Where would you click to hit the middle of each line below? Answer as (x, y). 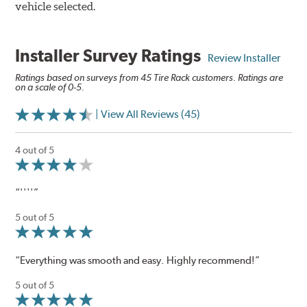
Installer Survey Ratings (112, 56)
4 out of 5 (35, 150)
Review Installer (244, 58)
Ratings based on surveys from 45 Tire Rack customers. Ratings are (149, 78)
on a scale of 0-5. (50, 87)
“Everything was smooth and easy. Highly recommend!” (138, 260)
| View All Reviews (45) (148, 114)
